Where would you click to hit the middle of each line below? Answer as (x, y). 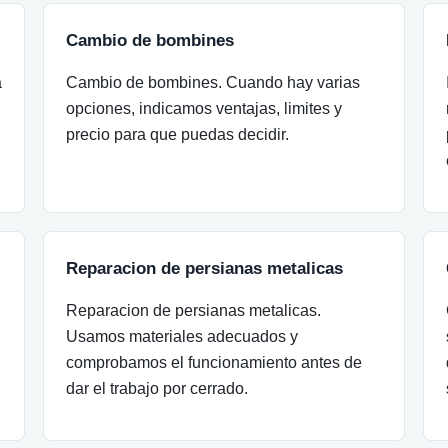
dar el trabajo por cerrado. (157, 388)
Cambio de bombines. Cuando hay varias (213, 82)
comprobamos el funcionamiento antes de (214, 362)
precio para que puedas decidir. (178, 134)
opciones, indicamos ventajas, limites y (204, 108)
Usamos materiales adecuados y (182, 336)
